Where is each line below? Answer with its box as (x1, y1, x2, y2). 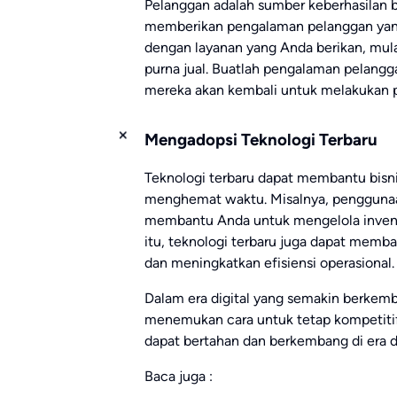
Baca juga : (144, 367, 213, 385)
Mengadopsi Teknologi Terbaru (144, 129, 378, 151)
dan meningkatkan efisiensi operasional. (144, 253, 394, 271)
